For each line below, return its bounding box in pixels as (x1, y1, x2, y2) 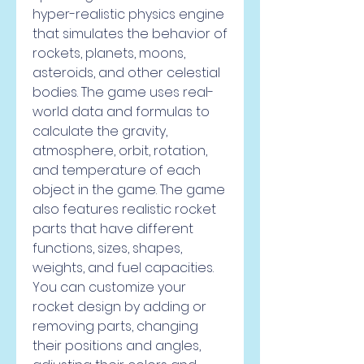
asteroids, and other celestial (32, 63, 220, 82)
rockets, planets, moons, (32, 44, 185, 63)
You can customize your (32, 278, 186, 297)
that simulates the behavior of (32, 24, 227, 43)
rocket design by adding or (32, 297, 206, 316)
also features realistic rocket (32, 200, 216, 219)
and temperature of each (32, 161, 201, 180)
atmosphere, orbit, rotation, (32, 141, 207, 160)
